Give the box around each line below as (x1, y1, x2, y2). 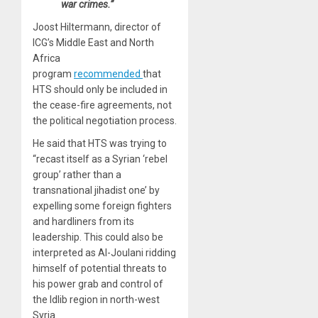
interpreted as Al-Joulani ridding (33, 246, 176, 258)
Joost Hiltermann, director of (33, 21, 161, 33)
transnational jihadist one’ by (33, 184, 160, 196)
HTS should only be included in (33, 83, 168, 95)
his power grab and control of (33, 278, 163, 290)
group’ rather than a (33, 168, 121, 180)
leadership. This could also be (33, 231, 163, 243)
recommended (74, 67, 143, 79)
